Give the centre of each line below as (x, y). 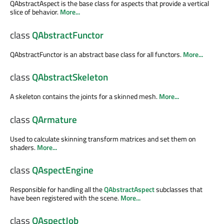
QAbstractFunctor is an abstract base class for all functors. (96, 54)
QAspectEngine (63, 170)
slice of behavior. (35, 12)
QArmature (54, 119)
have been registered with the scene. (65, 197)
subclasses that (178, 189)
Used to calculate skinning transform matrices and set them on (103, 138)
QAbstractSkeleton (70, 77)
